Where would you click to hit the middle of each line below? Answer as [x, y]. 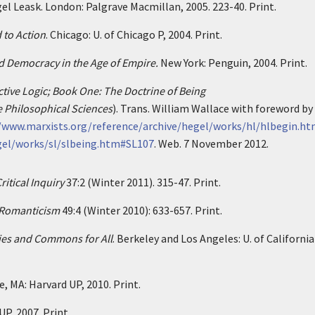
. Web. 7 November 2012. [211, 143]
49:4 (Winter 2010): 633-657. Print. [141, 210]
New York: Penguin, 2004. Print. [234, 63]
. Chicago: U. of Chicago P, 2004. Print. [134, 34]
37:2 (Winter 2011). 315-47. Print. [142, 182]
